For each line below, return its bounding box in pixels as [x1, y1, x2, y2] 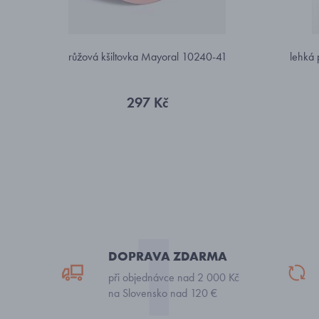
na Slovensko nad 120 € [108, 286, 217, 300]
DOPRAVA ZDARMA [108, 248, 227, 264]
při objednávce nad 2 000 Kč [108, 270, 239, 285]
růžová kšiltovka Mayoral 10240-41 [68, 49, 227, 64]
